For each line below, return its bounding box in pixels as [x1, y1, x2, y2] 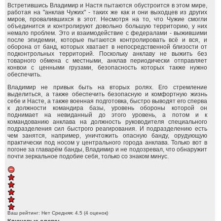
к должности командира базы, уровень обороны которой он [7, 105, 207, 111]
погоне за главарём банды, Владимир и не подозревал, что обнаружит [7, 146, 207, 153]
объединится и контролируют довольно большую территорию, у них [7, 23, 207, 30]
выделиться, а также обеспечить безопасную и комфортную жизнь [7, 91, 207, 98]
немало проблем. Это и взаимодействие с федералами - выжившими [7, 30, 207, 37]
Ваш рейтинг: [7, 210, 41, 216]
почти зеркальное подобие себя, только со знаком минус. [7, 153, 169, 160]
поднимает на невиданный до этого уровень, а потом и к [7, 111, 207, 118]
